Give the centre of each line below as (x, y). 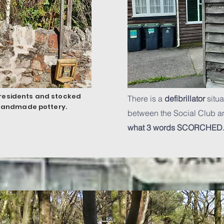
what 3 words (151, 127)
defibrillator (185, 98)
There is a (146, 98)
